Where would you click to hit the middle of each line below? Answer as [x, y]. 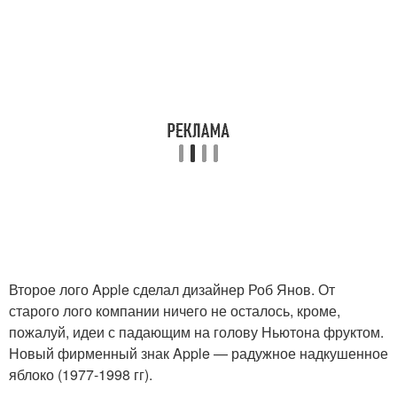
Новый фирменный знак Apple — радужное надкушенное [198, 353]
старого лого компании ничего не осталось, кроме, [175, 311]
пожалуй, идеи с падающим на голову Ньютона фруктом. [196, 332]
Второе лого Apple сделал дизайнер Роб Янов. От [172, 289]
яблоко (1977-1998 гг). [81, 374]
